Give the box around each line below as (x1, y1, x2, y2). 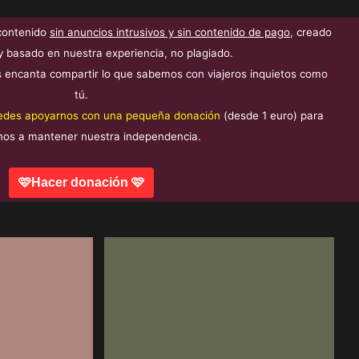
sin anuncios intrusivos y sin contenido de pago (49, 26, 290, 39)
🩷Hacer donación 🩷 (18, 175, 144, 190)
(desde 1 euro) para (224, 109, 325, 123)
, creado (289, 26, 332, 39)
